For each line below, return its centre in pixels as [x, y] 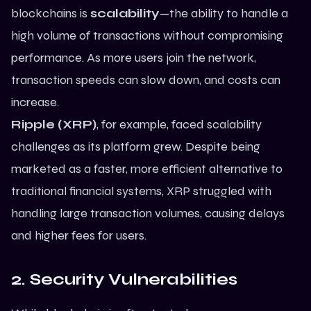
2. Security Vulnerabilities [124, 280]
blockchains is [51, 14]
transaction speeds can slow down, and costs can [146, 80]
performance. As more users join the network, [134, 58]
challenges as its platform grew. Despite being [136, 147]
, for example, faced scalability [179, 125]
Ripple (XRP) [54, 125]
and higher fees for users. [79, 236]
